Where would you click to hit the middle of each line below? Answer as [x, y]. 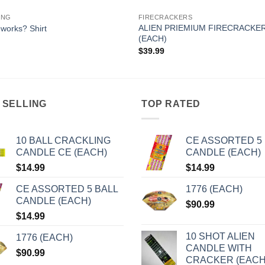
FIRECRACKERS [165, 17]
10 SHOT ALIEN [220, 236]
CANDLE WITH [219, 248]
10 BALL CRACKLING [63, 140]
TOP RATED [171, 104]
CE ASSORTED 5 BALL [67, 189]
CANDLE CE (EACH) [61, 152]
